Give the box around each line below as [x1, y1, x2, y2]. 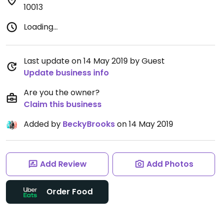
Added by [24, 118, 63, 130]
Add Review [39, 158, 87, 170]
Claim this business [24, 99, 102, 110]
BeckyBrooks [63, 118, 115, 130]
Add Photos [146, 158, 193, 170]
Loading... [24, 21, 58, 33]
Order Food [46, 186, 93, 197]
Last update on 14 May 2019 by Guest [24, 55, 165, 67]
